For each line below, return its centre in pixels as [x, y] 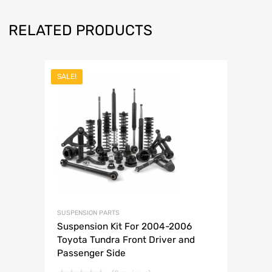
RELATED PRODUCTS [80, 31]
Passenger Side [91, 253]
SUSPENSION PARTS [88, 213]
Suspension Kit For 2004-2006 [124, 227]
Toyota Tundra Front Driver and [126, 240]
